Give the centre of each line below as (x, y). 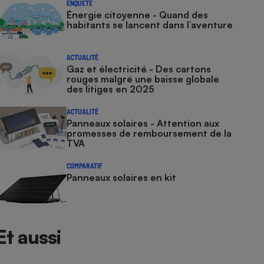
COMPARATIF (85, 166)
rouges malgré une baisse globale (143, 79)
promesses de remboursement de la (149, 133)
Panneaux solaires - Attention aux (143, 123)
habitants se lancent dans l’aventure (150, 25)
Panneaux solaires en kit (122, 177)
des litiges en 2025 (111, 89)
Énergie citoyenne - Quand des (138, 15)
